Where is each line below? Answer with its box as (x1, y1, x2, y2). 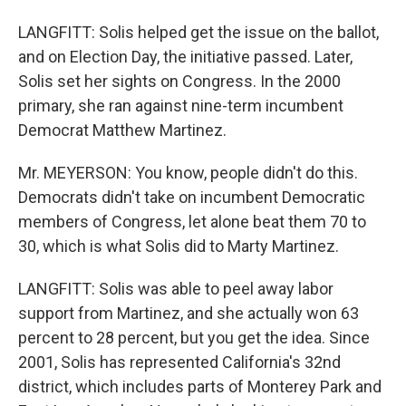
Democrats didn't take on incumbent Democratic (18, 188, 365, 207)
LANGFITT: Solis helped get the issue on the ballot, (18, 23, 379, 42)
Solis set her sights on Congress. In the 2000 (18, 72, 341, 91)
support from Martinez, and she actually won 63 (18, 304, 359, 323)
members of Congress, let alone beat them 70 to (18, 212, 366, 231)
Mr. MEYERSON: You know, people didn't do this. (18, 163, 358, 182)
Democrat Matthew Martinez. (18, 121, 227, 140)
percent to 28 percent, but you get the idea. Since (18, 328, 370, 347)
